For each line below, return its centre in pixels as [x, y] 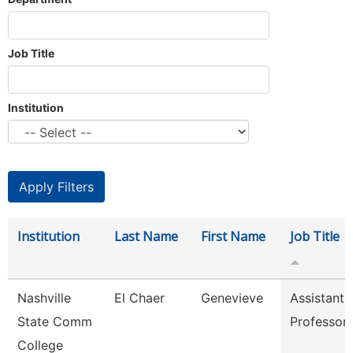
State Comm [55, 321]
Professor [319, 321]
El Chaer [139, 298]
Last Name [146, 236]
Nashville [44, 298]
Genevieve [232, 298]
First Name [233, 236]
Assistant [317, 298]
